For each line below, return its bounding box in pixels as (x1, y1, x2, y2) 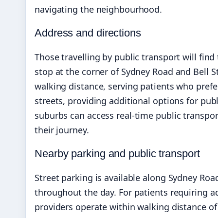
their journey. (35, 124, 89, 136)
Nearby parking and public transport (35, 147, 200, 160)
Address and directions (35, 26, 141, 39)
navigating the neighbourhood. (35, 3, 163, 15)
